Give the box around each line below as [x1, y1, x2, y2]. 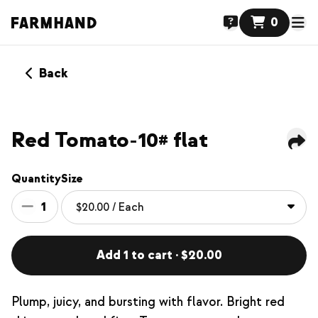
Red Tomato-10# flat [11, 126, 208, 154]
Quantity [11, 172, 61, 186]
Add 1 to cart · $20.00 [96, 247, 222, 263]
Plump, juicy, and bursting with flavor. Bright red [11, 294, 285, 310]
